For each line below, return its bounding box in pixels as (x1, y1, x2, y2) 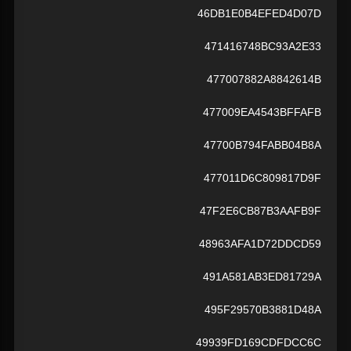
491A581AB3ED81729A (203, 270, 321, 284)
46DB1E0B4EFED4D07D (197, 7, 321, 20)
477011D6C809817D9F (204, 172, 321, 185)
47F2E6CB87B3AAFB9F (200, 204, 321, 218)
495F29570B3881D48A (204, 303, 321, 317)
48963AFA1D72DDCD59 (199, 237, 321, 251)
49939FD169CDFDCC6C (196, 336, 321, 349)
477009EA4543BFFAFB (203, 106, 321, 119)
